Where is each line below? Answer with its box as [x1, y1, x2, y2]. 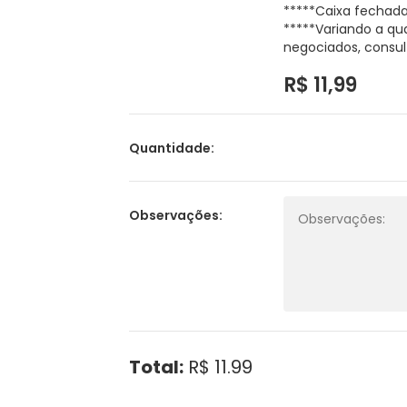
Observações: [128, 205, 223, 224]
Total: [128, 353, 184, 380]
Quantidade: [128, 139, 214, 157]
